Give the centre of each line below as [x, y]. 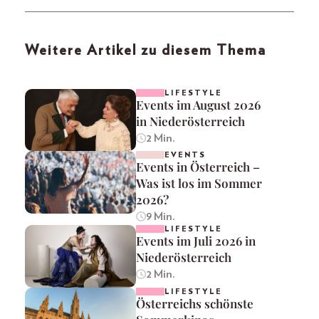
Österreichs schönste [195, 304]
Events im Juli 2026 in [196, 241]
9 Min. [160, 217]
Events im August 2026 [198, 104]
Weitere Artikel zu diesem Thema [146, 50]
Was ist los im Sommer [199, 183]
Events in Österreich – [198, 167]
